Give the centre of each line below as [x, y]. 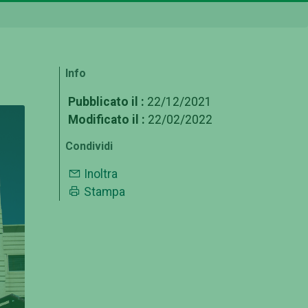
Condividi [89, 146]
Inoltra [101, 174]
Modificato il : [107, 119]
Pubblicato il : [106, 101]
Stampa [104, 192]
